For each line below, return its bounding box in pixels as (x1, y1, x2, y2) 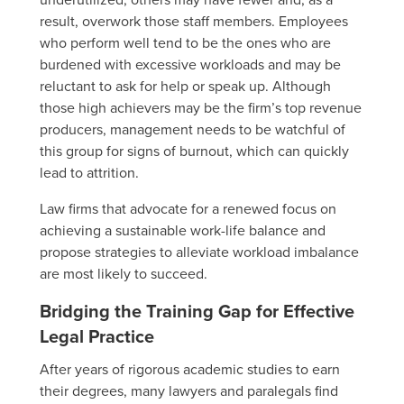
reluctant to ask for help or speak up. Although (40, 75, 331, 96)
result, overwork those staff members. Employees (40, 10, 348, 31)
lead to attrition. (40, 161, 139, 182)
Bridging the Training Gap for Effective (40, 297, 354, 324)
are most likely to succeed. (40, 262, 207, 283)
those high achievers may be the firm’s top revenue (40, 96, 362, 117)
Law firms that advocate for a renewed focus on (40, 197, 336, 218)
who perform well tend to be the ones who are (40, 32, 331, 52)
